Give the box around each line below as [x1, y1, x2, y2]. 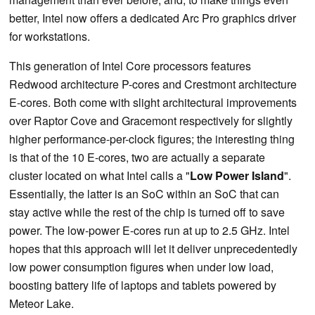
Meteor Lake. [9, 295, 74, 311]
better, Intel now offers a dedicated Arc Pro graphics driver [9, 9, 296, 26]
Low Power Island [190, 167, 284, 184]
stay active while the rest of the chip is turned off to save [9, 203, 285, 220]
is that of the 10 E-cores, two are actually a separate [9, 148, 265, 165]
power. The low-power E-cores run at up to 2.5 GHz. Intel [9, 221, 290, 238]
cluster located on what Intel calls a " [9, 167, 190, 184]
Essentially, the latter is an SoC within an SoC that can [9, 185, 279, 202]
